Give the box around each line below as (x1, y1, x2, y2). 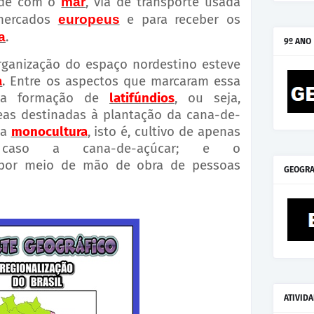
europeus (57, 12, 120, 27)
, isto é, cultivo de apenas (87, 124, 241, 140)
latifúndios (109, 90, 175, 107)
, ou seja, (175, 90, 240, 107)
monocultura (11, 124, 88, 140)
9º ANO (284, 36, 311, 46)
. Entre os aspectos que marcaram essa (2, 74, 241, 90)
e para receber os (127, 12, 241, 28)
